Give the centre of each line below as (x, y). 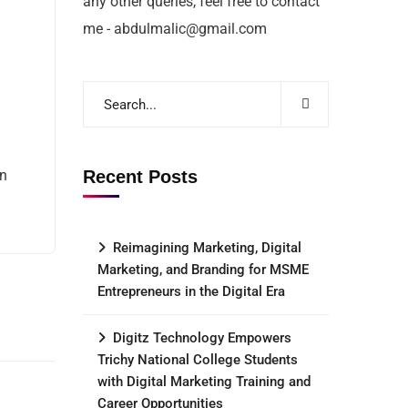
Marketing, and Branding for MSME (203, 270)
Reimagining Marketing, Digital (207, 248)
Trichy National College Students (198, 360)
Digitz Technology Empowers (202, 338)
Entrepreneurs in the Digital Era (191, 291)
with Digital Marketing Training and (204, 382)
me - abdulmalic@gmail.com (175, 29)
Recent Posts (140, 177)
